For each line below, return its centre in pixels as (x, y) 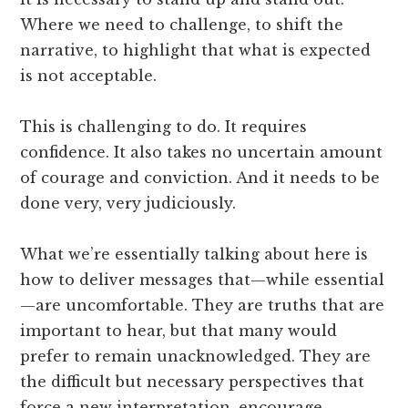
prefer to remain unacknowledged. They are (196, 356)
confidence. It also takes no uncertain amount (202, 152)
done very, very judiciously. (128, 203)
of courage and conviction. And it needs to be (200, 177)
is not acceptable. (89, 75)
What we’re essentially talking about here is (194, 254)
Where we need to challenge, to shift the (182, 24)
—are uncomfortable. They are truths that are (203, 305)
